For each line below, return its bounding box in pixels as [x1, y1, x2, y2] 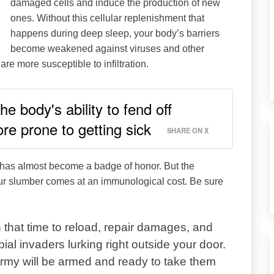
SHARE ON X [166, 125, 209, 135]
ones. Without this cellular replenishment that [10, 12, 204, 23]
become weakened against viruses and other [10, 43, 204, 54]
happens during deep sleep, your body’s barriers [10, 28, 220, 39]
